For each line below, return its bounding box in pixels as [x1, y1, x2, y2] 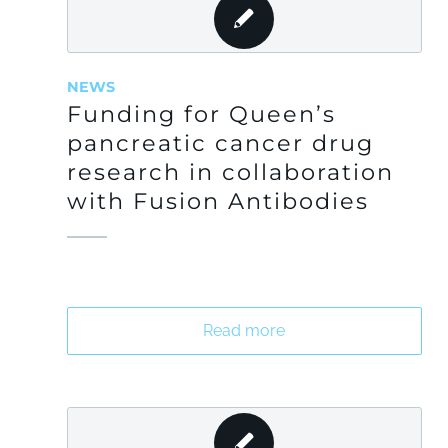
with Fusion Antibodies [67, 187, 369, 215]
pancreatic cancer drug [67, 129, 374, 157]
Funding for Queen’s [67, 100, 336, 128]
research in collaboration [67, 158, 394, 186]
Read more [203, 321, 286, 340]
